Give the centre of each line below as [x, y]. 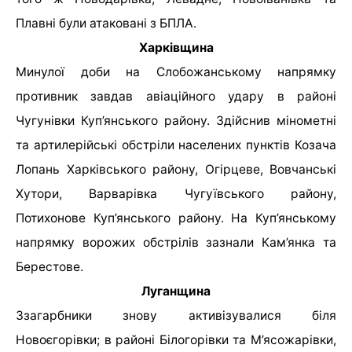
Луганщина [176, 291]
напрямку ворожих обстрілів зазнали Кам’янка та [176, 243]
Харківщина [176, 48]
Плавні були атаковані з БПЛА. [106, 24]
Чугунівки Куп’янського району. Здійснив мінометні [176, 121]
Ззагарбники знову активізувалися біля [176, 316]
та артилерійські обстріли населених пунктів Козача [176, 145]
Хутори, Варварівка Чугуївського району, [176, 194]
